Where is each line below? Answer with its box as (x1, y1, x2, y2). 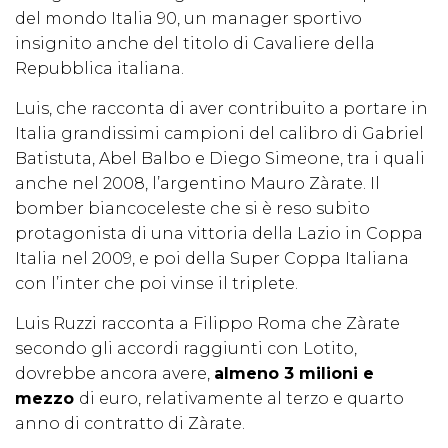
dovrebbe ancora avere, (15, 364, 214, 384)
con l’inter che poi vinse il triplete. (15, 274, 298, 294)
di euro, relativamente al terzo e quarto (79, 389, 404, 409)
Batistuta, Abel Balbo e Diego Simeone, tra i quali (15, 149, 425, 169)
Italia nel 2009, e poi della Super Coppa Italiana (15, 249, 409, 269)
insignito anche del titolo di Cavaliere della (15, 34, 375, 54)
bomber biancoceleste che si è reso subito (15, 199, 370, 219)
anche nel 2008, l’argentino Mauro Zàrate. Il (15, 174, 380, 194)
